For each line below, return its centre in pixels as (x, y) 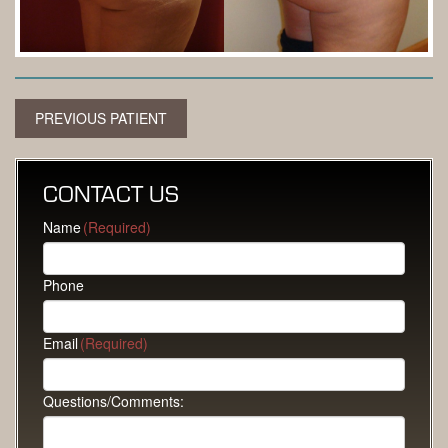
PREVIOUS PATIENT (101, 118)
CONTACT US (111, 194)
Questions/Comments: (113, 401)
